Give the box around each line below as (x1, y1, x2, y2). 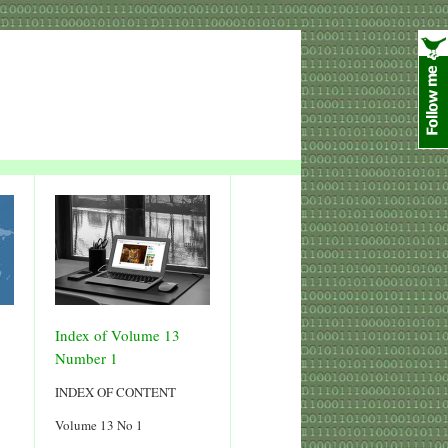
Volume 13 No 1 (55, 416, 143, 434)
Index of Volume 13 (55, 325, 180, 345)
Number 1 (55, 348, 118, 368)
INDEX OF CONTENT (55, 383, 176, 401)
